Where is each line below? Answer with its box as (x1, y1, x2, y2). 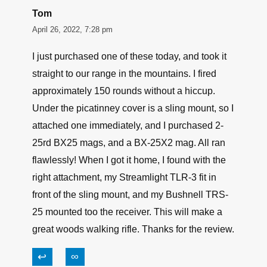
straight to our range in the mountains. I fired (32, 69, 216, 79)
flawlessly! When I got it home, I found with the (32, 155, 226, 166)
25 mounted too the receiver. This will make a (32, 207, 222, 218)
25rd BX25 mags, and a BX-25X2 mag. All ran (32, 138, 225, 148)
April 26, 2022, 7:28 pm (32, 25, 113, 35)
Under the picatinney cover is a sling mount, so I (32, 103, 234, 114)
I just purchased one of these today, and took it (32, 51, 226, 62)
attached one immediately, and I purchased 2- (32, 120, 223, 131)
